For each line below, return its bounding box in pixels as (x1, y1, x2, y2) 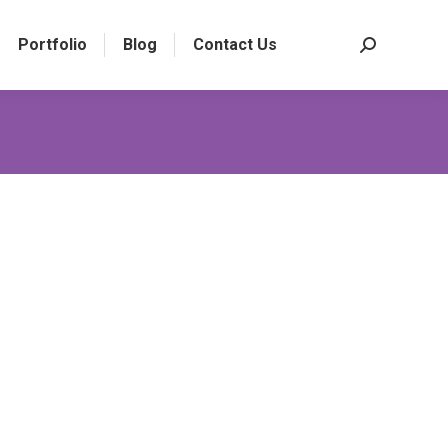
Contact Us (192, 35, 277, 54)
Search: (359, 37, 413, 59)
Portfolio (17, 35, 87, 54)
